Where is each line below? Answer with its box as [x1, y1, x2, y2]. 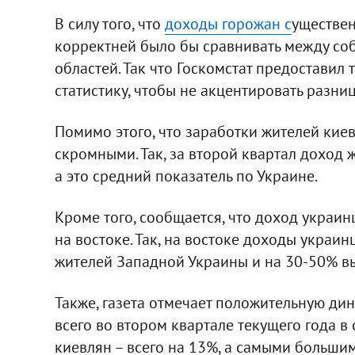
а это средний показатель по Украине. [54, 165, 318, 186]
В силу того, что [54, 13, 165, 34]
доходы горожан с [164, 13, 292, 34]
